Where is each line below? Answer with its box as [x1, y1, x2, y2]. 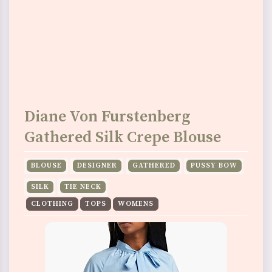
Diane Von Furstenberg [24, 107, 190, 127]
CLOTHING [31, 199, 73, 209]
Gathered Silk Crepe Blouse [24, 127, 221, 148]
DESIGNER [76, 161, 117, 171]
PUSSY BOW [190, 161, 237, 171]
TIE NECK [64, 182, 101, 192]
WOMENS [118, 199, 154, 209]
